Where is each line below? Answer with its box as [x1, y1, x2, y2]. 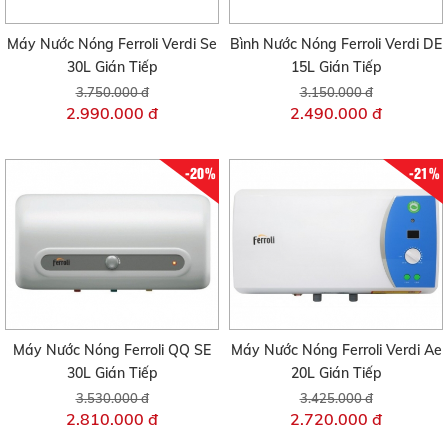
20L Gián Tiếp [290, 364, 382, 383]
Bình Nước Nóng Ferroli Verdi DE [230, 34, 442, 53]
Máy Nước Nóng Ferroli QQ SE [13, 341, 211, 360]
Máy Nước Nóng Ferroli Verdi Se [7, 34, 217, 53]
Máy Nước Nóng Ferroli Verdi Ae [230, 341, 442, 360]
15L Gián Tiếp [290, 57, 382, 76]
